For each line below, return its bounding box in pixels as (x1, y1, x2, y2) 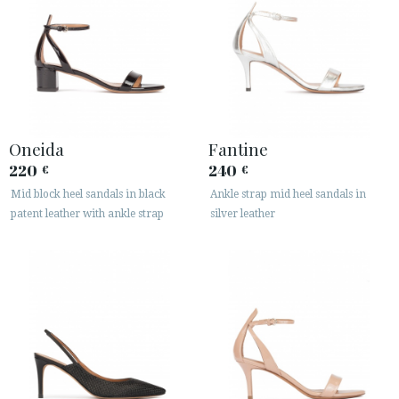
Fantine (208, 137, 268, 161)
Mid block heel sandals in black (11, 188, 166, 201)
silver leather (210, 208, 275, 221)
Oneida (9, 137, 64, 161)
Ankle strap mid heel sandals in (210, 188, 366, 201)
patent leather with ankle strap (11, 208, 164, 221)
